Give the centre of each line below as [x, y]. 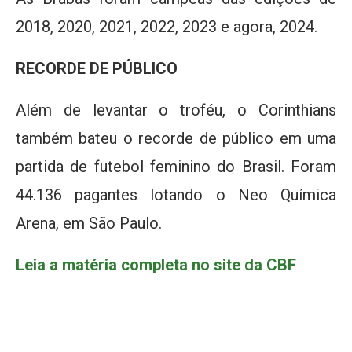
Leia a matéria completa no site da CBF [156, 265]
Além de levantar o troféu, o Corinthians [176, 110]
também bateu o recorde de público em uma [176, 139]
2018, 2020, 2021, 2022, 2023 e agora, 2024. [167, 27]
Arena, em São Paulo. [89, 224]
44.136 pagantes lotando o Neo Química [176, 195]
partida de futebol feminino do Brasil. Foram [176, 167]
